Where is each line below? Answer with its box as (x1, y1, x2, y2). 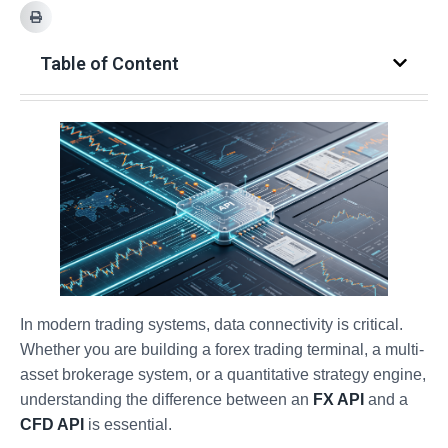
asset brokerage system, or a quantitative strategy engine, (20, 365, 426, 383)
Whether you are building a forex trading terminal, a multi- (20, 340, 424, 358)
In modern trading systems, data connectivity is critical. (20, 315, 403, 333)
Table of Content (40, 52, 179, 74)
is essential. (84, 415, 172, 433)
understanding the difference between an (20, 390, 313, 408)
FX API (313, 390, 364, 408)
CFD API (20, 415, 84, 433)
